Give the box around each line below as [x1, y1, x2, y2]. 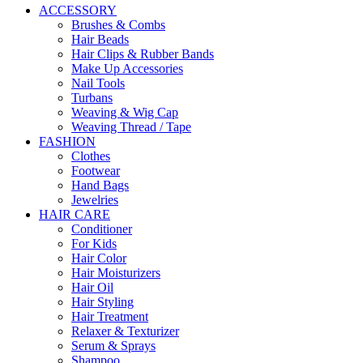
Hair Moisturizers [71, 266, 160, 280]
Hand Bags [71, 178, 129, 192]
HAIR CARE [39, 207, 110, 221]
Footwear [71, 164, 120, 177]
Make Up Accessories [71, 62, 183, 75]
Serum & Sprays [71, 339, 156, 352]
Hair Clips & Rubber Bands [71, 47, 214, 61]
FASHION [39, 135, 96, 148]
